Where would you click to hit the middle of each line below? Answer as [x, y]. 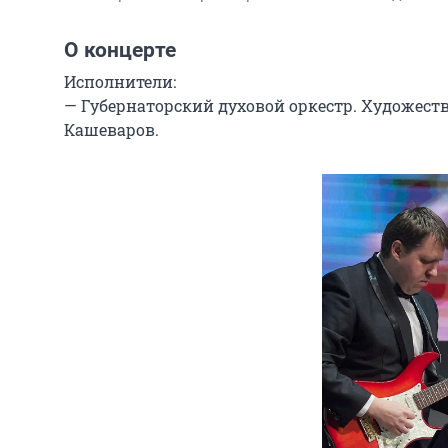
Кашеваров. [111, 129]
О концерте [120, 50]
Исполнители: [120, 81]
